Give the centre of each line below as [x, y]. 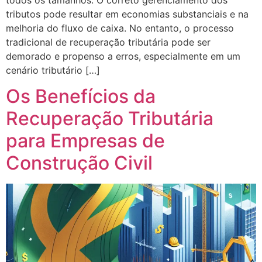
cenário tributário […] [53, 70]
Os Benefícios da [81, 96]
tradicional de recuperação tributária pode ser [108, 42]
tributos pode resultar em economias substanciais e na [127, 14]
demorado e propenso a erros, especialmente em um [123, 56]
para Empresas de [85, 141]
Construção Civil [79, 163]
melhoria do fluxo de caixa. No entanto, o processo [120, 28]
